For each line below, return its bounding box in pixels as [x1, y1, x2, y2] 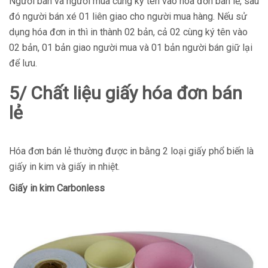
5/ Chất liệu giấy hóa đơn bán [9, 83, 242, 103]
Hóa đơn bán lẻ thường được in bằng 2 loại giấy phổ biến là [9, 145, 254, 157]
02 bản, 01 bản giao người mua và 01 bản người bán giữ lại [9, 42, 252, 53]
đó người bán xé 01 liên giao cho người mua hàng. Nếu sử [9, 11, 247, 22]
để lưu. [9, 57, 37, 69]
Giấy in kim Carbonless [9, 182, 105, 194]
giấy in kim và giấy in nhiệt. [9, 161, 120, 172]
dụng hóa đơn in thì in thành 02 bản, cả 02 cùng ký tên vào [9, 26, 248, 38]
